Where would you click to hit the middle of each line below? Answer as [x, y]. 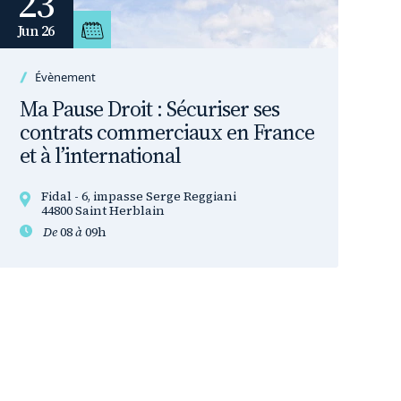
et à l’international [100, 155]
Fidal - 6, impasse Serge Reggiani [139, 196]
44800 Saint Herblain [103, 210]
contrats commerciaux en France [167, 132]
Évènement [65, 77]
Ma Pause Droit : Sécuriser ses [149, 109]
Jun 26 [36, 30]
